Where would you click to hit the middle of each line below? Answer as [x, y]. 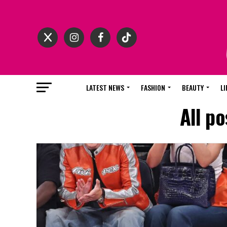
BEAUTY [193, 87]
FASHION [153, 87]
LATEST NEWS [105, 87]
